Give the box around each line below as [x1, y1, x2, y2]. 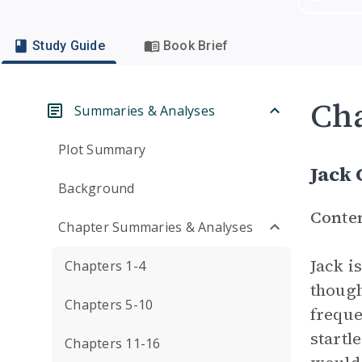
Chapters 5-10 [65, 296, 154, 314]
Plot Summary [58, 141, 145, 158]
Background [58, 179, 135, 197]
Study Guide [32, 38, 105, 53]
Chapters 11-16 [65, 335, 161, 352]
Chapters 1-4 [65, 257, 145, 275]
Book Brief [162, 38, 229, 53]
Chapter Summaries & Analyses [58, 218, 253, 236]
